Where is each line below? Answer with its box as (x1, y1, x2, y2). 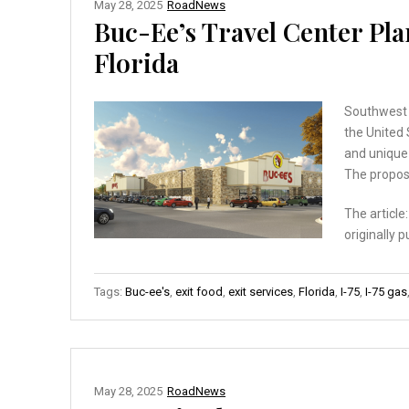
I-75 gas (365, 284, 407, 299)
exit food (175, 284, 223, 299)
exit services (228, 284, 293, 299)
